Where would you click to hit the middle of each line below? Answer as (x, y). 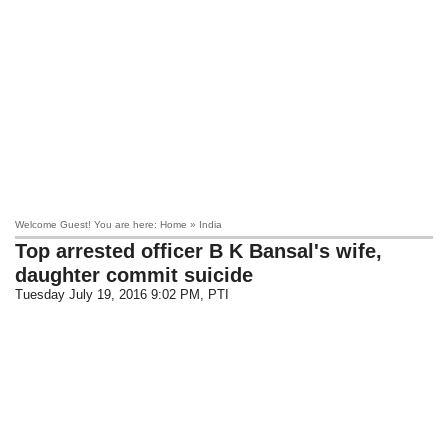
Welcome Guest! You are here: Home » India (119, 224)
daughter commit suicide (134, 275)
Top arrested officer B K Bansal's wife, (199, 251)
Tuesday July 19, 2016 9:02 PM (108, 294)
